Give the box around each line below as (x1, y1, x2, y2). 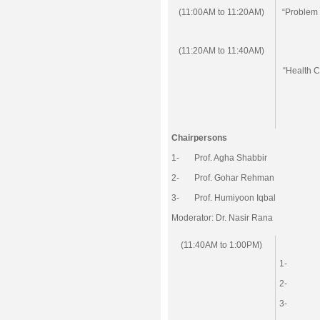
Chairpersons (171, 133, 227, 143)
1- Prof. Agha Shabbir (171, 153, 267, 163)
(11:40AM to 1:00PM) (181, 240, 262, 250)
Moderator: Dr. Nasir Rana (171, 213, 273, 223)
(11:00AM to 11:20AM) (179, 7, 264, 17)
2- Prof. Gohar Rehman (171, 173, 274, 183)
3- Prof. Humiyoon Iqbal (171, 193, 276, 203)
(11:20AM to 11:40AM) (179, 46, 264, 56)
